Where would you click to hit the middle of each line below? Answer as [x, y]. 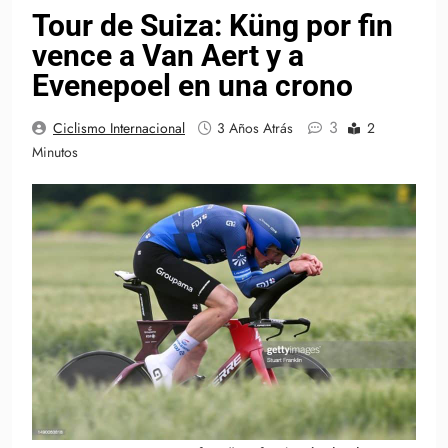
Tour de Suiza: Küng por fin [212, 26]
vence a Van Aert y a [168, 56]
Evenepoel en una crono [192, 86]
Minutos [55, 152]
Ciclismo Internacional [119, 128]
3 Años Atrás [255, 128]
